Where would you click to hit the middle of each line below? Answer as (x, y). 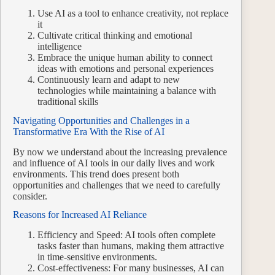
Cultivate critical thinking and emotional (115, 35)
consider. (30, 196)
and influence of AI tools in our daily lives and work (114, 163)
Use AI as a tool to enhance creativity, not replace (133, 13)
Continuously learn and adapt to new (109, 79)
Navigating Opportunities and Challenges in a (101, 120)
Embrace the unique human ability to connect (125, 57)
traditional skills (68, 101)
